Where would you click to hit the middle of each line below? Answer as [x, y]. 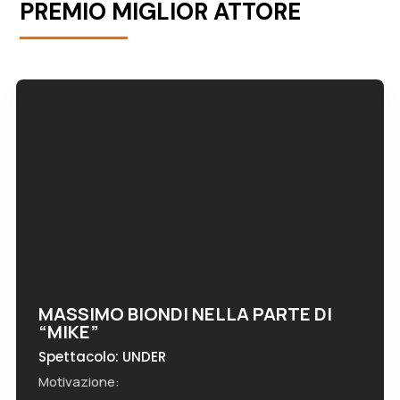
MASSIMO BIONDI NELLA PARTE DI [185, 314]
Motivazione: [79, 382]
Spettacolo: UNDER [102, 357]
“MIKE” [68, 332]
